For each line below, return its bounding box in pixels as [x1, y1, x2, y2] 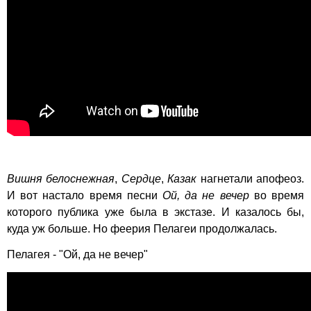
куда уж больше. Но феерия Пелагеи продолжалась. [7, 223, 277, 235]
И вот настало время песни [7, 190, 162, 202]
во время [249, 190, 305, 202]
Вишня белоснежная [7, 173, 115, 185]
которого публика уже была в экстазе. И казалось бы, [7, 206, 304, 219]
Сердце [121, 173, 161, 185]
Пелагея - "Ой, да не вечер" [7, 249, 148, 261]
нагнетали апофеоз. [196, 173, 305, 185]
